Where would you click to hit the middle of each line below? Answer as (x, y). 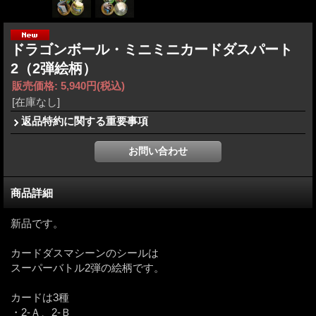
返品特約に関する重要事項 (85, 121)
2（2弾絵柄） (54, 68)
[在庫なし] (36, 102)
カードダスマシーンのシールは (85, 253)
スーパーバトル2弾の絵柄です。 (87, 267)
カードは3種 (40, 297)
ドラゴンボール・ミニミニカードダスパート (152, 49)
